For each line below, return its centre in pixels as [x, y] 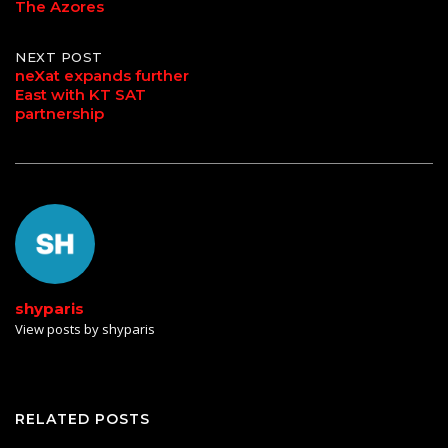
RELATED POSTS [82, 418]
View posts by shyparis [85, 328]
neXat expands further [102, 75]
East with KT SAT [80, 94]
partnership [59, 113]
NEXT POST [59, 56]
